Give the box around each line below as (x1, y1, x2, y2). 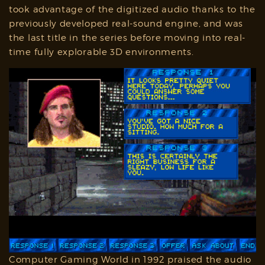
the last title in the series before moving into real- (9, 32, 246, 43)
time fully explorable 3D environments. (9, 46, 194, 57)
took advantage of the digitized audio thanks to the (9, 4, 256, 15)
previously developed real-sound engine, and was (9, 18, 243, 29)
